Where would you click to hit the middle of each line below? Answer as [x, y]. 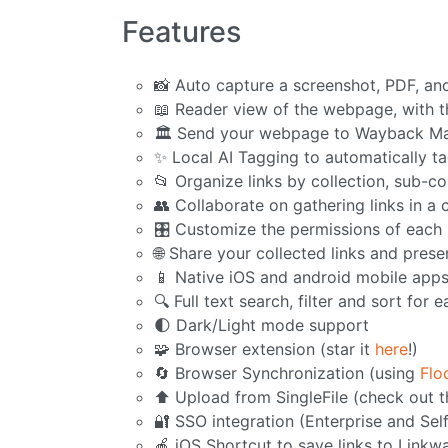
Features [181, 32]
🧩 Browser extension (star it [264, 349]
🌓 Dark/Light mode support [261, 325]
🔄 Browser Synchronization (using [287, 373]
